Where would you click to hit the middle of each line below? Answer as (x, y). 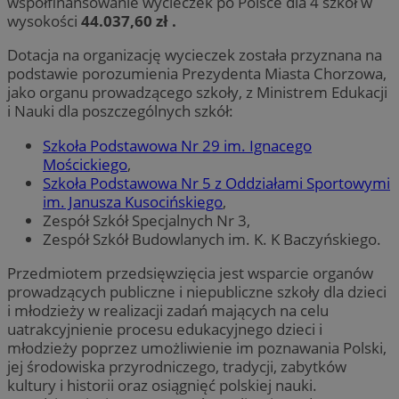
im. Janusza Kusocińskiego (133, 201)
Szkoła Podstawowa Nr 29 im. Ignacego (177, 145)
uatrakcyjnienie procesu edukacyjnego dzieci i (165, 329)
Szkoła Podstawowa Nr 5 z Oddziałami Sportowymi (216, 183)
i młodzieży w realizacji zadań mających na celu (168, 310)
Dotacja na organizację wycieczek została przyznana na (195, 55)
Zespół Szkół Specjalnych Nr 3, (147, 220)
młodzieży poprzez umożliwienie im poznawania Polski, (197, 347)
